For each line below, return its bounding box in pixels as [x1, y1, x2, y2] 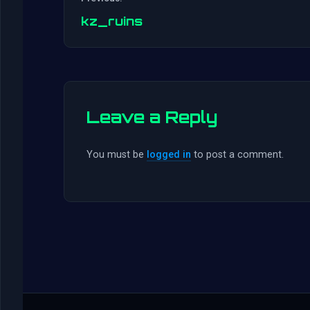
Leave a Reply [86, 107, 217, 128]
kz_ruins [81, 13, 143, 29]
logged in [147, 149, 191, 161]
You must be [86, 149, 147, 161]
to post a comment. [191, 149, 284, 161]
